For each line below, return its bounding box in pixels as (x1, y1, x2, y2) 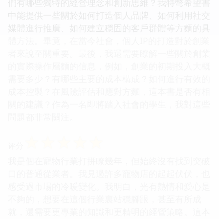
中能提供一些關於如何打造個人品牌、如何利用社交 (8, 9, 210, 21)
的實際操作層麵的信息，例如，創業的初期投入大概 (8, 60, 210, 72)
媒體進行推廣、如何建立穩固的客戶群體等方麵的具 (8, 22, 210, 34)
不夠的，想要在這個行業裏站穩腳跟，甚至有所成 (8, 193, 201, 205)
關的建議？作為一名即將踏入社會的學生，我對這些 (8, 98, 210, 110)
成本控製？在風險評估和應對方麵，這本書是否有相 (8, 85, 210, 97)
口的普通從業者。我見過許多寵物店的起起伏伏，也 (8, 167, 210, 179)
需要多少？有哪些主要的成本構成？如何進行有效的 (8, 72, 210, 85)
